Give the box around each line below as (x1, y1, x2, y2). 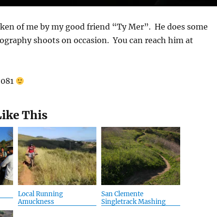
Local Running (17, 190, 63, 199)
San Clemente (101, 190, 144, 199)
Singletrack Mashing (101, 198, 166, 206)
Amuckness (17, 198, 54, 206)
